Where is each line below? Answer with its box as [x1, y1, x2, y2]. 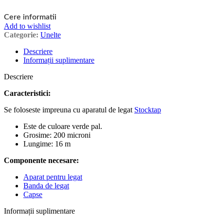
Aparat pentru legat [23, 172, 82, 181]
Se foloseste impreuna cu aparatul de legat [4, 105, 134, 114]
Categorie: [4, 30, 38, 39]
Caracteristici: [4, 89, 51, 97]
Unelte [40, 30, 61, 39]
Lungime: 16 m [23, 139, 71, 148]
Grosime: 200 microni [23, 130, 91, 139]
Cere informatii [4, 13, 56, 21]
